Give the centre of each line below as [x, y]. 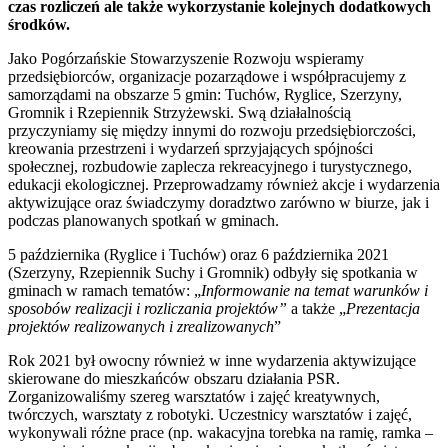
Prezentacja [383, 309]
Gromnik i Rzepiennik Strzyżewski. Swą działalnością [179, 113]
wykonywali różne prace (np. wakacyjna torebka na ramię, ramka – [220, 433]
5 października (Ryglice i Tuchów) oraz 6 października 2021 [198, 255]
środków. [39, 25]
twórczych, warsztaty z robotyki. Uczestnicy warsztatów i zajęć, [210, 415]
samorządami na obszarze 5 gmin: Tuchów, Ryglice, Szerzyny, [205, 95]
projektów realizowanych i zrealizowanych [141, 327]
